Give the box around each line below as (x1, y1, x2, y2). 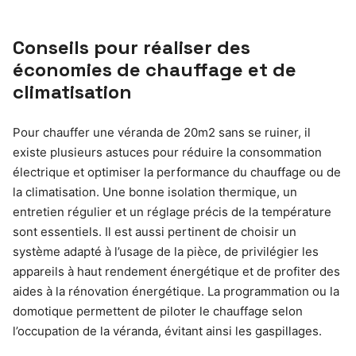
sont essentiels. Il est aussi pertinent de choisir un (13, 224, 296, 240)
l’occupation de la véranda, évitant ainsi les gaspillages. (13, 323, 322, 339)
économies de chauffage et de (13, 57, 296, 83)
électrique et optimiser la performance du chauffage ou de (13, 164, 341, 180)
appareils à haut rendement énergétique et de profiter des (13, 264, 340, 280)
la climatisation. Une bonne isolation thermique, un (13, 184, 297, 200)
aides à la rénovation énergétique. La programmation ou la (13, 284, 339, 300)
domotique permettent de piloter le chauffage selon (13, 304, 303, 319)
